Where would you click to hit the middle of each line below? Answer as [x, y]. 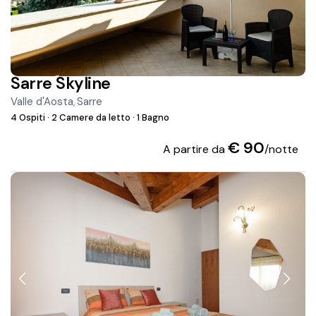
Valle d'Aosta [42, 102]
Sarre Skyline [61, 84]
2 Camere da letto [91, 118]
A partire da [195, 150]
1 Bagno [152, 118]
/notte [281, 150]
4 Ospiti [29, 118]
